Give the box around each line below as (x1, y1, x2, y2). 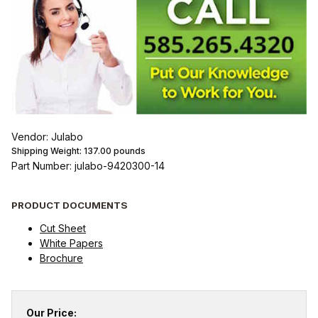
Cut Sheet (40, 221, 86, 234)
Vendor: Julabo (11, 131, 83, 143)
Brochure (40, 251, 83, 264)
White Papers (40, 236, 103, 249)
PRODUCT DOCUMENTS (11, 199, 128, 211)
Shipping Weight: (11, 146, 84, 157)
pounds (111, 146, 146, 157)
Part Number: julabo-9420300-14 (11, 160, 165, 172)
